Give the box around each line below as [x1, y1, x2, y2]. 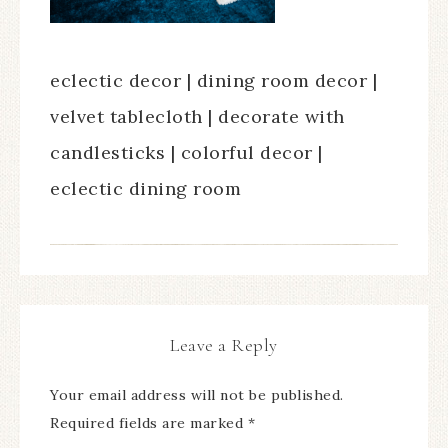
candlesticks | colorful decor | [50, 141, 323, 164]
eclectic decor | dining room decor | [50, 69, 377, 92]
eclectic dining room [50, 177, 241, 200]
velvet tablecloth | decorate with [50, 105, 345, 128]
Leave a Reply [170, 334, 278, 356]
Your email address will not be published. [50, 386, 344, 404]
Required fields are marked [50, 414, 248, 432]
